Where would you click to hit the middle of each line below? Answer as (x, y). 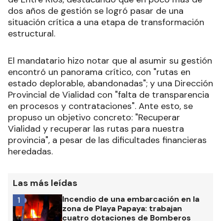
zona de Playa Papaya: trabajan (122, 208)
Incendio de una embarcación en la (131, 199)
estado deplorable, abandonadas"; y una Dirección (110, 83)
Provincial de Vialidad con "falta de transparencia (109, 94)
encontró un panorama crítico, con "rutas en (99, 72)
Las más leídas (45, 183)
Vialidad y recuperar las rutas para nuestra (96, 129)
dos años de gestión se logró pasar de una (96, 11)
